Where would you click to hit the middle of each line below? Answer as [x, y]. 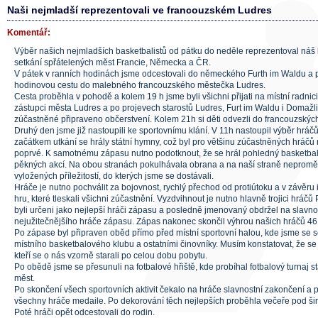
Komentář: [29, 33]
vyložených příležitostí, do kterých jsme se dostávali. [114, 176]
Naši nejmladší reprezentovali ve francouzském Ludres [139, 10]
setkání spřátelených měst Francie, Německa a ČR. [113, 62]
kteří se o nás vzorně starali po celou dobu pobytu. [111, 256]
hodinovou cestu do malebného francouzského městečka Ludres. [140, 85]
